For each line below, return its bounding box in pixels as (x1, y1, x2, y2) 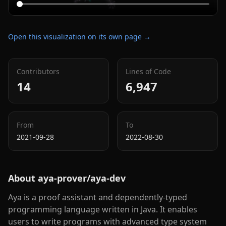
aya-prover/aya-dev (38, 172, 126, 184)
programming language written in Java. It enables (8, 203, 197, 215)
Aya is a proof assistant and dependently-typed (8, 191, 187, 203)
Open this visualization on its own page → (8, 31, 151, 41)
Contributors (17, 66, 60, 76)
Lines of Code (126, 66, 171, 76)
